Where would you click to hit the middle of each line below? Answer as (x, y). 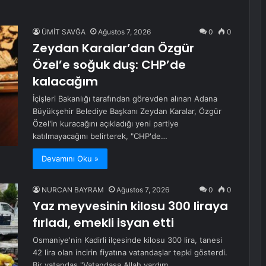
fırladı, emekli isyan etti (103, 223)
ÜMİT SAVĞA (64, 32)
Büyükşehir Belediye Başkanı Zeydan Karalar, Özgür (127, 111)
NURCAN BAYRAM (73, 190)
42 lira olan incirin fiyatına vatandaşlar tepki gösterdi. (130, 253)
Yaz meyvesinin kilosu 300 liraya (130, 206)
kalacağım (65, 82)
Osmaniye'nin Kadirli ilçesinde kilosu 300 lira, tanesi (127, 240)
